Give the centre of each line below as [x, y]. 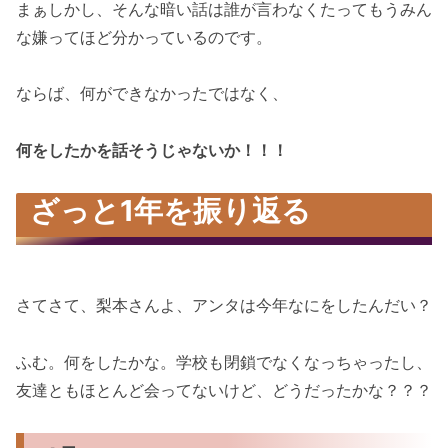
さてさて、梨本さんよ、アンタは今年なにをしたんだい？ [224, 305]
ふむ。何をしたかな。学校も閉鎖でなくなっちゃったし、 [224, 362]
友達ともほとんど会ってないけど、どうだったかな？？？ [224, 390]
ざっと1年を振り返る [171, 211]
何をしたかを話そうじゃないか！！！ [152, 150]
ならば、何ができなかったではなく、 [152, 93]
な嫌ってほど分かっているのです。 [144, 36]
